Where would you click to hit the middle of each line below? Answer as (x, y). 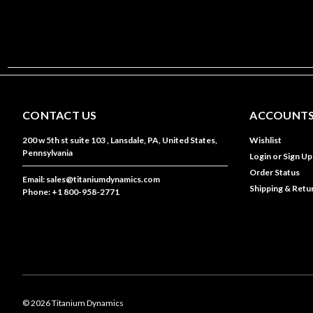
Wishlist (266, 140)
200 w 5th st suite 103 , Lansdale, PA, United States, (120, 140)
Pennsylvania (48, 152)
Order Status (275, 172)
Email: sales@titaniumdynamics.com (91, 179)
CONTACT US (60, 115)
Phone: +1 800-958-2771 (71, 191)
